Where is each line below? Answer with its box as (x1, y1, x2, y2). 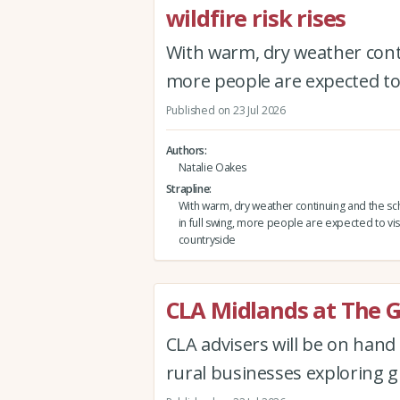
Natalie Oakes (178, 159, 247, 175)
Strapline (165, 180, 210, 196)
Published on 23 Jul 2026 (165, 102, 286, 118)
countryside (178, 231, 236, 247)
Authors (165, 142, 205, 158)
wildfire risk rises (165, 3, 346, 34)
